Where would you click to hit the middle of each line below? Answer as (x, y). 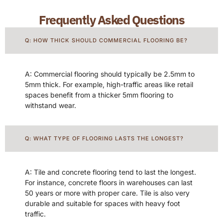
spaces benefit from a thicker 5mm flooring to (99, 95)
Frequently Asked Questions (111, 20)
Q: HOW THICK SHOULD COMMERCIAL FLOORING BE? (106, 41)
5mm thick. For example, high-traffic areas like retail (109, 85)
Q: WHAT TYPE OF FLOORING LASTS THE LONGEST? (104, 139)
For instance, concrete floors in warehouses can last (109, 183)
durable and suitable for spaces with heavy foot (103, 204)
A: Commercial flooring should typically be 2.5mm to (110, 74)
